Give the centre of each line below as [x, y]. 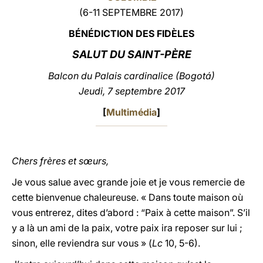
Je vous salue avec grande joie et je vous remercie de [128, 182]
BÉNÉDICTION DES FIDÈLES [131, 33]
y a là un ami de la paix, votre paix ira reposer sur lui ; [127, 228]
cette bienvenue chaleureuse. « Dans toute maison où [127, 197]
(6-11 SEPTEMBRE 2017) [131, 12]
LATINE [201, 20]
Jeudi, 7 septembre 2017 [131, 91]
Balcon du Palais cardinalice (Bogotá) [131, 76]
